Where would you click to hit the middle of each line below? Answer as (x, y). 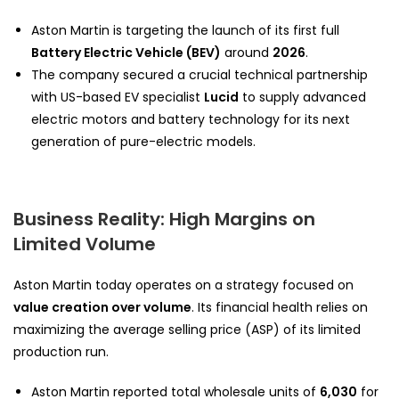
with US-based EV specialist (118, 97)
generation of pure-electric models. (143, 141)
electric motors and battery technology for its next (191, 119)
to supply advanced (302, 97)
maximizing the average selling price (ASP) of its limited (187, 329)
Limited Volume (85, 244)
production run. (61, 351)
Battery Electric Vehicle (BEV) (126, 52)
